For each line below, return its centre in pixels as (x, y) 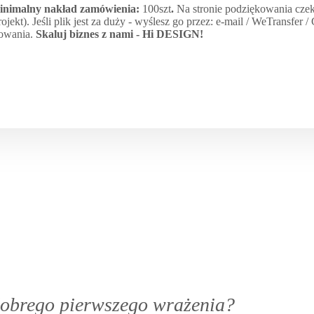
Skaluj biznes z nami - (89, 34)
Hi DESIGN (171, 34)
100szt (157, 9)
